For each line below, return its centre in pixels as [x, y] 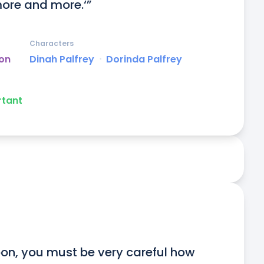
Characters [52, 44]
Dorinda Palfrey [144, 60]
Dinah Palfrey [62, 60]
